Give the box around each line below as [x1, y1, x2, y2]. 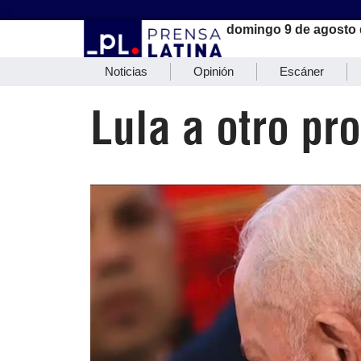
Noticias [105, 64, 147, 79]
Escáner [280, 64, 324, 79]
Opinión [193, 64, 234, 79]
